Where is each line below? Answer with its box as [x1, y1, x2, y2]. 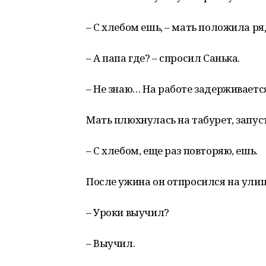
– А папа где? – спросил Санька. [86, 51, 240, 65]
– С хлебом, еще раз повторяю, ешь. [86, 144, 258, 157]
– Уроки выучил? [86, 205, 169, 219]
